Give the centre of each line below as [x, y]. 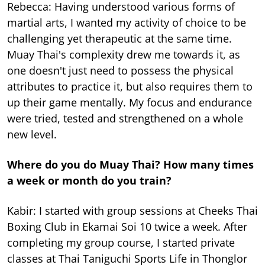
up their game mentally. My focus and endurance [130, 103]
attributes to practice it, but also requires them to [130, 87]
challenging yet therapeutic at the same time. [119, 39]
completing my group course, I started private [121, 243]
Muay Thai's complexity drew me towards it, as [124, 55]
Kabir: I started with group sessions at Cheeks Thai [132, 211]
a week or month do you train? [89, 181]
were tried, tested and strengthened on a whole [125, 119]
